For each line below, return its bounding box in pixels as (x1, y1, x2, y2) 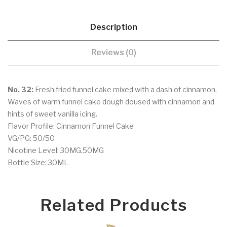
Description (90, 22, 137, 32)
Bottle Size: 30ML (8, 158, 68, 167)
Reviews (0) (91, 47, 136, 57)
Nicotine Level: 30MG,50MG (8, 145, 104, 155)
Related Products (40, 195, 187, 215)
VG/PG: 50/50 (8, 133, 55, 142)
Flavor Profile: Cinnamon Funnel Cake (8, 121, 134, 130)
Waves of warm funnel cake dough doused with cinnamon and (8, 97, 214, 106)
